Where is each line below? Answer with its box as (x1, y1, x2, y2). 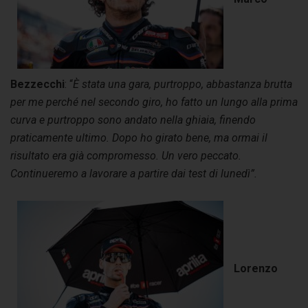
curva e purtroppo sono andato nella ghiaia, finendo (10, 113, 256, 126)
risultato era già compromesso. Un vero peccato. (10, 148, 241, 162)
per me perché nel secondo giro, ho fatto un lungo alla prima (10, 95, 298, 109)
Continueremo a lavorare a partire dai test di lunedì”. (10, 166, 257, 180)
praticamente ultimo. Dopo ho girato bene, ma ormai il (10, 131, 267, 144)
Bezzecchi (10, 77, 65, 91)
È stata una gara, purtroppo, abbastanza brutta (73, 77, 292, 91)
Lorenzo (234, 262, 278, 276)
